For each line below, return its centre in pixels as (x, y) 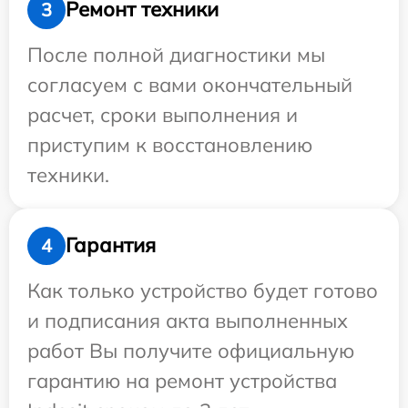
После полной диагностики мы (176, 54)
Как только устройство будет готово (203, 290)
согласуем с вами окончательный (190, 84)
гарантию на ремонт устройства (182, 380)
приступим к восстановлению (170, 144)
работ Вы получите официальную (191, 350)
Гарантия (111, 245)
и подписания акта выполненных (188, 320)
